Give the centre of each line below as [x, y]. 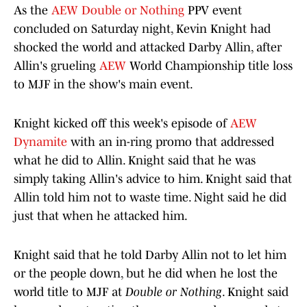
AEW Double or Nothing [118, 11]
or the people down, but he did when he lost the [146, 274]
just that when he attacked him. [101, 216]
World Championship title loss [211, 66]
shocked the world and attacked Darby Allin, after [148, 48]
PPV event [213, 11]
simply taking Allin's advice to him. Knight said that [153, 179]
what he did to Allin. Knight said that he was [135, 161]
